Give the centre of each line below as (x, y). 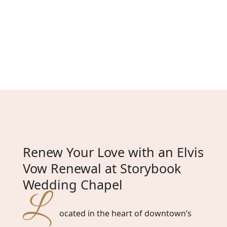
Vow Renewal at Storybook (102, 168)
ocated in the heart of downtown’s (125, 214)
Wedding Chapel (72, 185)
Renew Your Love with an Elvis (113, 152)
